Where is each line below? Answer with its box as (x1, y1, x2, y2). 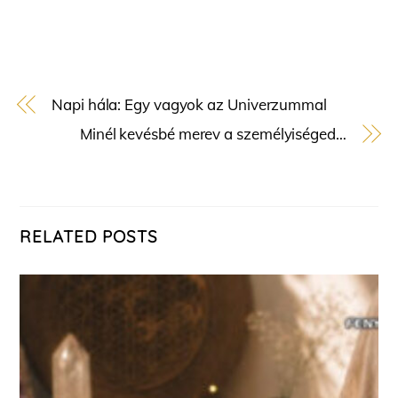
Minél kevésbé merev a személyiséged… (79, 124, 346, 144)
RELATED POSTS (20, 225, 158, 247)
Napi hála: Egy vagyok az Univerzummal (52, 95, 327, 115)
